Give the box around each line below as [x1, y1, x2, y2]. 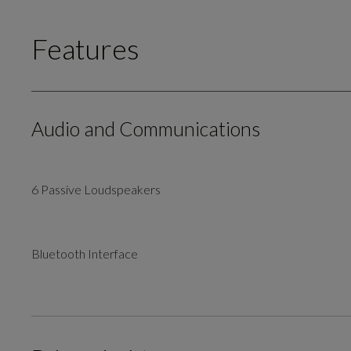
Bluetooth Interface [31, 246, 139, 262]
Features [31, 31, 140, 67]
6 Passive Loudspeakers [31, 182, 161, 197]
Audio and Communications [31, 117, 261, 141]
